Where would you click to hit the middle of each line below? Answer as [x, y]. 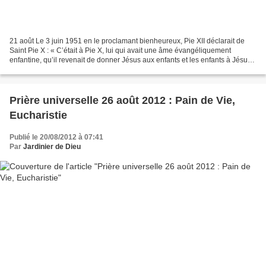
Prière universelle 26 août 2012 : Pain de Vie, [122, 100]
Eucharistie [38, 115]
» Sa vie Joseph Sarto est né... [58, 69]
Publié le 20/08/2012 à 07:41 [56, 137]
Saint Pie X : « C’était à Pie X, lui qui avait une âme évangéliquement [120, 50]
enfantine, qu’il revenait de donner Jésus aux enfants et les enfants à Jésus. [131, 60]
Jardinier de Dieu [52, 146]
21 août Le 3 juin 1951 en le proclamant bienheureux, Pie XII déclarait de [127, 41]
